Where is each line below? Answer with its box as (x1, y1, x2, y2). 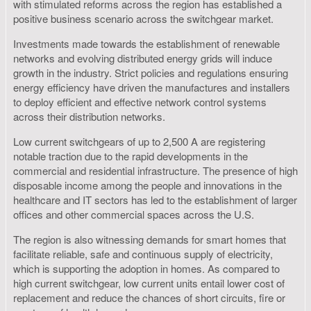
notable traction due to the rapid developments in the (13, 149, 248, 164)
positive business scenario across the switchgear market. (13, 11, 274, 26)
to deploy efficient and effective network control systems (13, 94, 267, 110)
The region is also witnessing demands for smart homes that (13, 232, 286, 247)
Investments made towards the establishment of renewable (13, 36, 280, 51)
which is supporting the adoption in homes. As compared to (13, 261, 280, 276)
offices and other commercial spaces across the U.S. (13, 207, 254, 222)
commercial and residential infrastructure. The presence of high (13, 163, 298, 178)
